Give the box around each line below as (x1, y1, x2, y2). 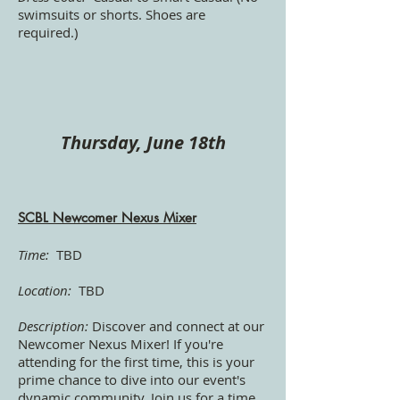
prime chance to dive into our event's (18, 370, 246, 388)
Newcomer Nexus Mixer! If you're (18, 334, 223, 353)
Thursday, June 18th (60, 129, 226, 154)
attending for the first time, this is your (18, 352, 254, 371)
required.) (18, 22, 78, 41)
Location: (18, 280, 75, 299)
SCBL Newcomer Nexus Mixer (18, 208, 196, 226)
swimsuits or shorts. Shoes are (18, 4, 205, 23)
